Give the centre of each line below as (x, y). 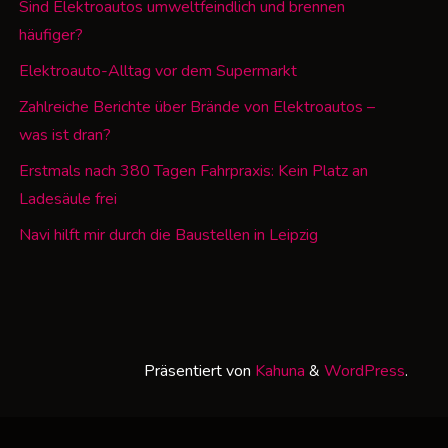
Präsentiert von (197, 370)
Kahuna (278, 370)
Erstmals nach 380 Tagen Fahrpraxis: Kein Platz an (193, 171)
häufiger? (50, 35)
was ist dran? (64, 135)
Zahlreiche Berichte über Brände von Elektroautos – (196, 107)
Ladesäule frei (67, 199)
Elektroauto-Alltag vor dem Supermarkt (157, 71)
